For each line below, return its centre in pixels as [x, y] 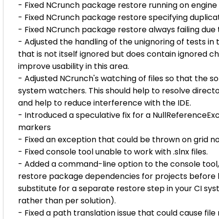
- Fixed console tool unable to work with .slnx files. [113, 152]
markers [34, 127]
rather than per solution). [67, 201]
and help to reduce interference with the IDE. [105, 103]
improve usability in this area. [74, 66]
